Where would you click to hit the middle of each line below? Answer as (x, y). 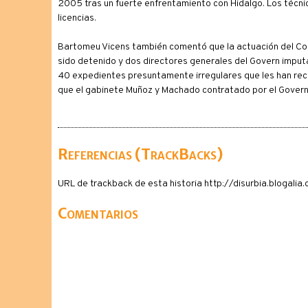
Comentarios (98, 213)
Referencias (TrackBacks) (140, 154)
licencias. (77, 18)
